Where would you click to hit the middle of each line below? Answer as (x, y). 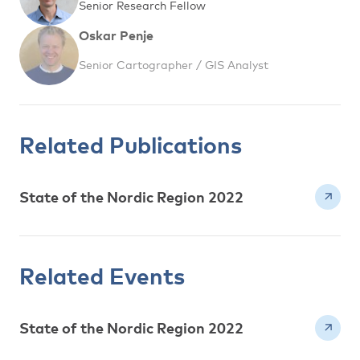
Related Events (102, 275)
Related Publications (131, 144)
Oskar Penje (116, 36)
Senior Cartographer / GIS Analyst (174, 65)
